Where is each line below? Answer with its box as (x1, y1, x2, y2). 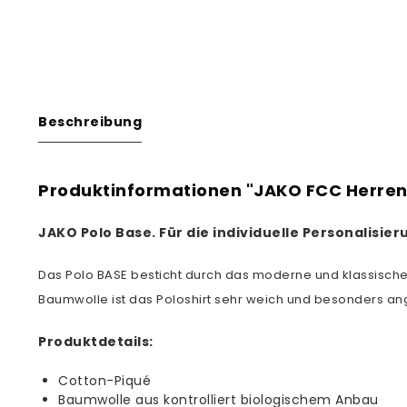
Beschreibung (38, 113, 142, 131)
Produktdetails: (38, 333, 154, 351)
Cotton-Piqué (58, 372, 151, 390)
